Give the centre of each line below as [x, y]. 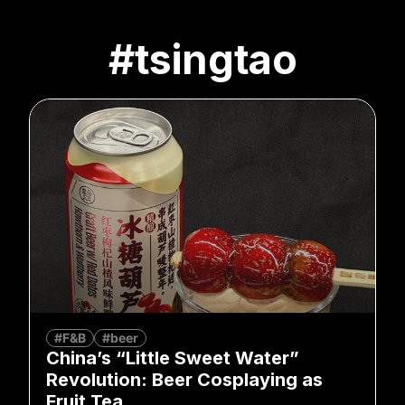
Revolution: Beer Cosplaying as [184, 379]
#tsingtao [202, 59]
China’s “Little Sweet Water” [173, 358]
